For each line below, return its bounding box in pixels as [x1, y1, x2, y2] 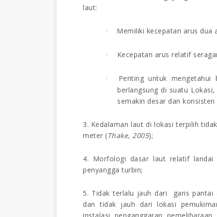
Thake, [107, 130, 130, 140]
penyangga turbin [83, 165, 141, 174]
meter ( [83, 130, 108, 140]
